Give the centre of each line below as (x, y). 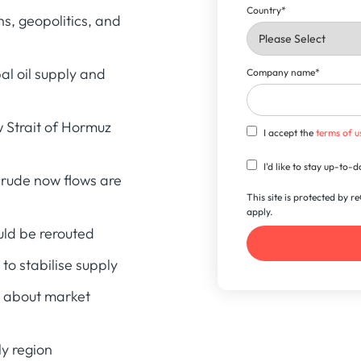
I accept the (290, 132)
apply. (260, 211)
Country (264, 10)
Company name (281, 72)
